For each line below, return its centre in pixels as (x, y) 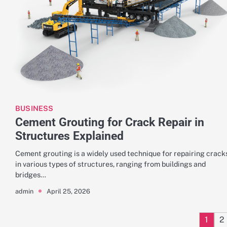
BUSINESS (34, 108)
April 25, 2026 (68, 191)
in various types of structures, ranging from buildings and (110, 164)
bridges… (31, 175)
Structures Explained (69, 136)
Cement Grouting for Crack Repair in (110, 122)
